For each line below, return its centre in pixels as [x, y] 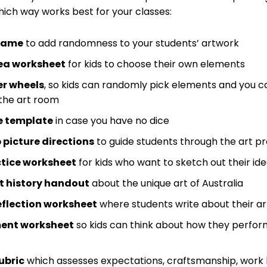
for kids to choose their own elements [155, 64]
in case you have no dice [111, 121]
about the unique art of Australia [166, 184]
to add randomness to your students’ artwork [131, 44]
